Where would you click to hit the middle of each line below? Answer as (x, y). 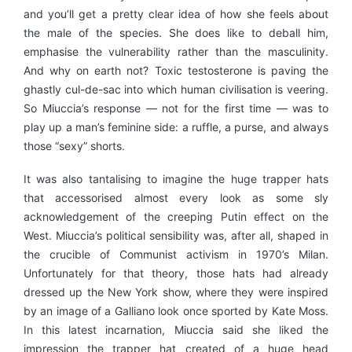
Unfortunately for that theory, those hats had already (176, 273)
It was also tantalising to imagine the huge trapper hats (176, 178)
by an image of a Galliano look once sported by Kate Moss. (176, 310)
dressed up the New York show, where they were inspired (176, 291)
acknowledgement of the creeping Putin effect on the (176, 216)
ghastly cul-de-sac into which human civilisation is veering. (176, 90)
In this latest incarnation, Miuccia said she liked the (176, 329)
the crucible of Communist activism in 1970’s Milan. (176, 254)
